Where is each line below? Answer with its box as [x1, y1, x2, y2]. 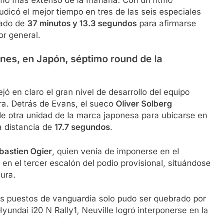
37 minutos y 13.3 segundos [27, 18, 137, 28]
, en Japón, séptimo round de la [17, 53, 162, 65]
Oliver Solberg [116, 99, 172, 109]
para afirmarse [137, 18, 196, 28]
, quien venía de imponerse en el [52, 146, 179, 156]
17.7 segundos [54, 122, 110, 132]
